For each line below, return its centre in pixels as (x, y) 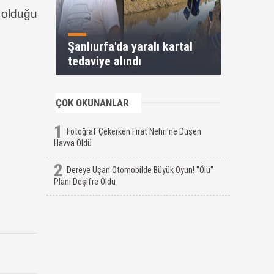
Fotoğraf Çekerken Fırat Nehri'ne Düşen (134, 131)
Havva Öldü (73, 143)
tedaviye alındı (105, 61)
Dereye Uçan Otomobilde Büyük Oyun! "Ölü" (140, 170)
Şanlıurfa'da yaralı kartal (130, 46)
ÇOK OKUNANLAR (92, 103)
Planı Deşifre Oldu (85, 182)
